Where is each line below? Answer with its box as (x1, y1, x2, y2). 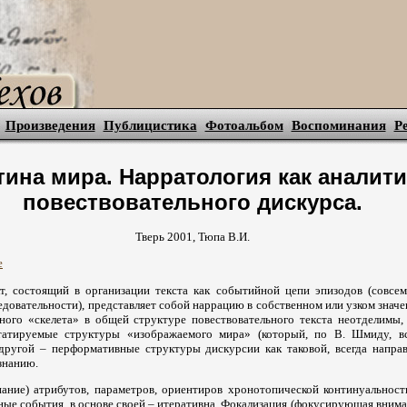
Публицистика (103, 118, 197, 133)
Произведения (5, 118, 95, 133)
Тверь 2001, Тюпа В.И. (135, 230, 250, 244)
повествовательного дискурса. (23, 190, 362, 215)
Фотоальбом (204, 118, 283, 133)
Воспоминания (291, 118, 386, 133)
